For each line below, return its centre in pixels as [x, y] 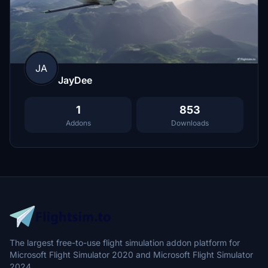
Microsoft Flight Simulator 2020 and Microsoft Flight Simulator [131, 255]
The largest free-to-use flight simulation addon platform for [125, 243]
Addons [78, 123]
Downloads [190, 123]
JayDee [75, 80]
